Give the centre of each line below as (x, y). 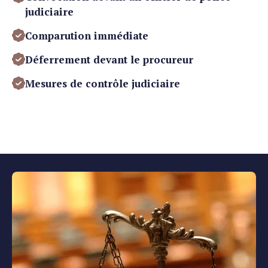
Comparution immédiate (87, 36)
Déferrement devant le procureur (109, 60)
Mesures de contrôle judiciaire (103, 84)
